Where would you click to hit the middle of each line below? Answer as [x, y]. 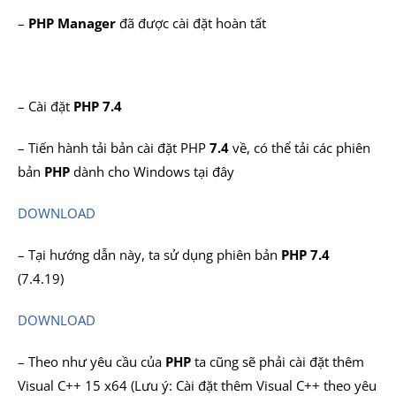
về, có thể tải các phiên [300, 148]
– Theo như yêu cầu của [91, 362]
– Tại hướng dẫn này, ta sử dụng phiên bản [149, 255]
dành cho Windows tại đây [152, 171]
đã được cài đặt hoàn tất [191, 23]
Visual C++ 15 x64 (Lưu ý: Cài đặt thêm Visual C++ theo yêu [197, 385]
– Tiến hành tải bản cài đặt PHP [114, 148]
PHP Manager [72, 23]
